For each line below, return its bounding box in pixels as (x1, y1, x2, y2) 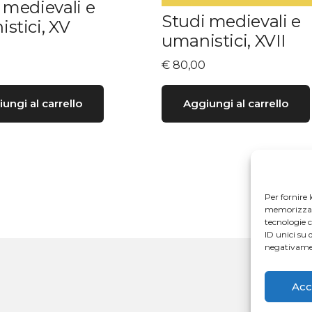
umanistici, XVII (162, 31, 286, 52)
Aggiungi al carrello (183, 97, 288, 111)
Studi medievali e (162, 11, 301, 32)
